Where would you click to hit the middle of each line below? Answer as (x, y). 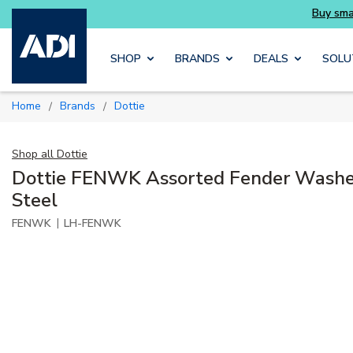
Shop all (33, 154)
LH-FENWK (93, 223)
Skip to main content (206, 25)
